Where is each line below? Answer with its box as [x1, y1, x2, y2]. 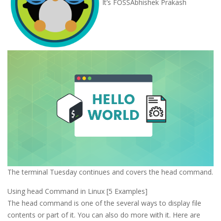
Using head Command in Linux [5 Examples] [7, 186, 147, 196]
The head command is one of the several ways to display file [7, 198, 201, 208]
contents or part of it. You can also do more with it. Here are [7, 210, 200, 220]
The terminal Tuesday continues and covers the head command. [7, 167, 213, 177]
